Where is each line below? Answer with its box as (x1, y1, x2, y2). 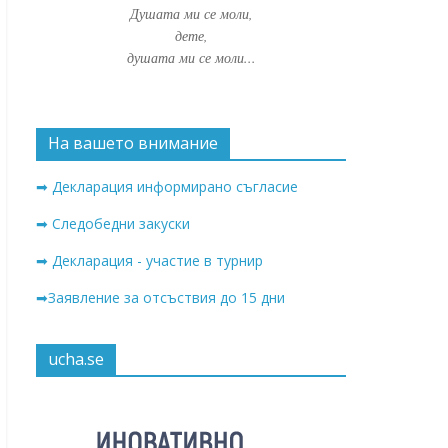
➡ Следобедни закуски (36, 214, 190, 234)
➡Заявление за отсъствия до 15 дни (36, 288, 285, 308)
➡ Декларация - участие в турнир (36, 251, 263, 271)
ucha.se (48, 348, 104, 371)
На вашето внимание (48, 132, 218, 155)
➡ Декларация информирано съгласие (36, 177, 298, 197)
